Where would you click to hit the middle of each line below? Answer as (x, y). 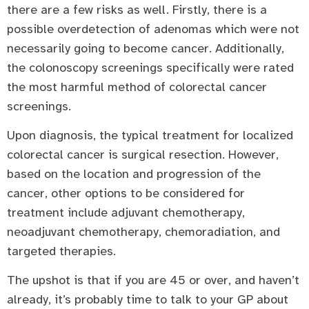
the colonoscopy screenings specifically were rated (150, 67)
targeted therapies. (61, 251)
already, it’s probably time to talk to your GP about (148, 300)
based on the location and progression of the (134, 173)
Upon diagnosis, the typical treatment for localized (150, 135)
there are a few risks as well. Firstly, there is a (137, 9)
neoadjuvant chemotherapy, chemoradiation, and (143, 231)
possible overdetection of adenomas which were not (153, 29)
